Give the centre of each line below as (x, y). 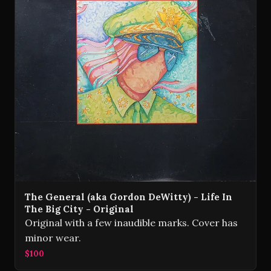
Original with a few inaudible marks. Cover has (131, 223)
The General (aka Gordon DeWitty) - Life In (129, 197)
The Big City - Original (79, 209)
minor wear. (53, 238)
